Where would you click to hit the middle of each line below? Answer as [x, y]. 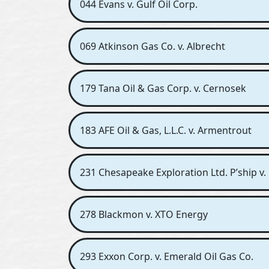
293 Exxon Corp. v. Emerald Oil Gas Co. [167, 256]
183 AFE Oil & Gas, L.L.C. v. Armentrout [166, 130]
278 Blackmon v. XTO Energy [144, 214]
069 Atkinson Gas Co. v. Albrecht [153, 46]
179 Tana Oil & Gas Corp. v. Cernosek [163, 88]
